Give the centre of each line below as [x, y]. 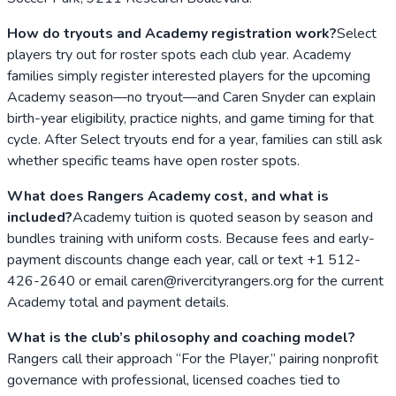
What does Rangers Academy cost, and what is [168, 197]
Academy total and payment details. [118, 303]
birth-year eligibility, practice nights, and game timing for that [190, 119]
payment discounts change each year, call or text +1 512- [184, 260]
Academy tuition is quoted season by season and [223, 218]
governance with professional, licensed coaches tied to [174, 381]
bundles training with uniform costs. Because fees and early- [191, 239]
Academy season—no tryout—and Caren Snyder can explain [191, 98]
